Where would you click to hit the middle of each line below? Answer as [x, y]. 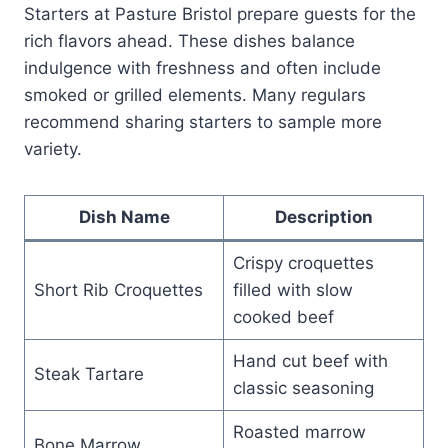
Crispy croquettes [303, 262]
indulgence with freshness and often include [202, 67]
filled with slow [292, 289]
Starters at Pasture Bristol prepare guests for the [220, 13]
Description [323, 216]
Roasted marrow [299, 431]
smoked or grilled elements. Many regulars [195, 94]
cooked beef [283, 316]
